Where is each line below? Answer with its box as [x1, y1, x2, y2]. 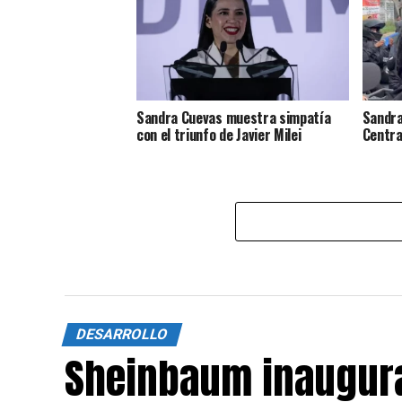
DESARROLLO [74, 326, 170, 344]
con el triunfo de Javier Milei [136, 124, 301, 146]
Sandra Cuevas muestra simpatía [136, 107, 331, 129]
